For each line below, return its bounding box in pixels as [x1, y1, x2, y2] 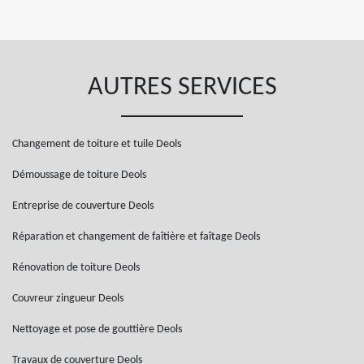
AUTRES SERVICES [87, 75, 277, 101]
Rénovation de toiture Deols [12, 262, 140, 274]
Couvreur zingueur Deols [12, 292, 123, 305]
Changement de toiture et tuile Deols [12, 138, 181, 150]
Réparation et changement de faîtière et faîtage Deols [12, 231, 260, 243]
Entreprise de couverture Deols [12, 200, 154, 212]
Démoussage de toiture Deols [12, 169, 146, 181]
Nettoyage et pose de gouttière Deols [12, 323, 182, 336]
